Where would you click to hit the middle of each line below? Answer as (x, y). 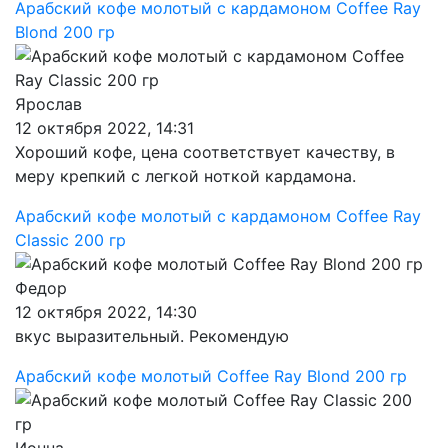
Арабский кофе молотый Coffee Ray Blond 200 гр (211, 376)
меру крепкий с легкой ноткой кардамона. (185, 176)
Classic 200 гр (70, 240)
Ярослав (48, 104)
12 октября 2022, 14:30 (106, 312)
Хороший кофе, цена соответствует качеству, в (205, 152)
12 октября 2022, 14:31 (104, 128)
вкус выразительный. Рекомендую (152, 336)
